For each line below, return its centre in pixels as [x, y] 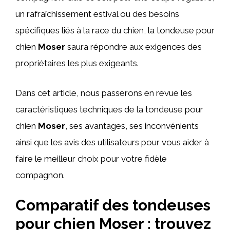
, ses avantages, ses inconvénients [132, 126]
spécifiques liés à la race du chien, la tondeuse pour [115, 30]
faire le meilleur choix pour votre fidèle [91, 158]
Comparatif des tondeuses [113, 205]
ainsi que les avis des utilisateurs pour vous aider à [112, 142]
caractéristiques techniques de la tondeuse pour [109, 109]
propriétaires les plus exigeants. [77, 63]
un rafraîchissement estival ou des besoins [97, 14]
